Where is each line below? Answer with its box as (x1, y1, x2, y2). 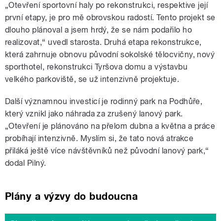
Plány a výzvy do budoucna (5, 190, 138, 203)
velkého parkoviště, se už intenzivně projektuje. (5, 74, 180, 84)
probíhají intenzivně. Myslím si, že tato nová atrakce (5, 134, 194, 144)
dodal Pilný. (5, 158, 46, 168)
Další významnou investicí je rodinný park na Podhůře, (5, 97, 203, 107)
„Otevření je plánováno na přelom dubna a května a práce (5, 121, 216, 131)
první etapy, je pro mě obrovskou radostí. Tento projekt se (5, 13, 216, 23)
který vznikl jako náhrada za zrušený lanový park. (5, 109, 183, 119)
